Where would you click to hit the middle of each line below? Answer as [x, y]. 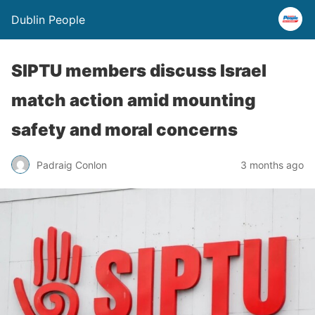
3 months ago [272, 165]
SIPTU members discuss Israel [139, 71]
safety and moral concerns [124, 130]
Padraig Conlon [72, 165]
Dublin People [48, 20]
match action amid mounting [134, 100]
